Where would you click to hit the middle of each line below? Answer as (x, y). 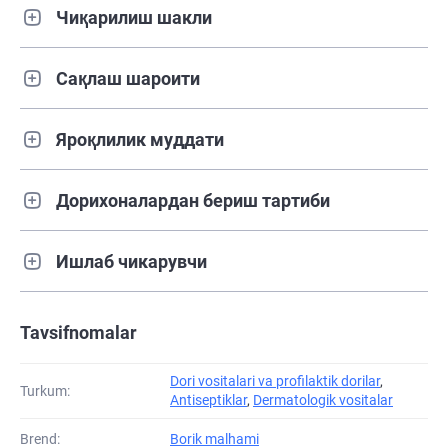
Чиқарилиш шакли (134, 17)
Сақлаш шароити (128, 78)
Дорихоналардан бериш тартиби (193, 200)
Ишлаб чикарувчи (131, 261)
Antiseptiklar (208, 400)
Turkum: (45, 391)
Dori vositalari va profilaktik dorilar (275, 381)
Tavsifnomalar (78, 333)
